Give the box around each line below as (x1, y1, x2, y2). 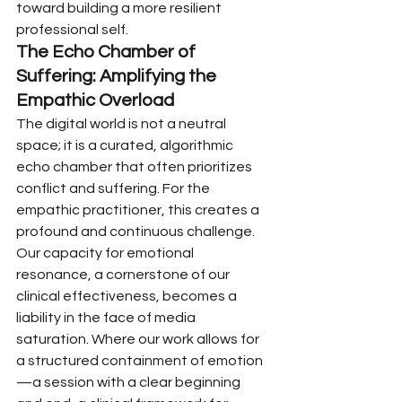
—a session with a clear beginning (16, 375, 243, 389)
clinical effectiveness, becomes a (16, 289, 240, 303)
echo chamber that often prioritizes (16, 160, 255, 174)
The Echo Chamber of (16, 43, 199, 61)
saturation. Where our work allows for (16, 332, 262, 346)
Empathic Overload (16, 92, 174, 109)
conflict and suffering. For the (16, 181, 213, 196)
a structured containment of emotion (16, 354, 263, 368)
